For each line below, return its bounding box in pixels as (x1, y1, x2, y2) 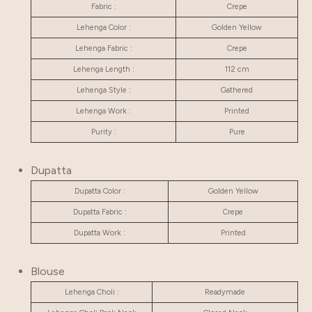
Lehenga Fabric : (75, 44, 132, 53)
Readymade (205, 288, 245, 297)
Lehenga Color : (76, 23, 131, 32)
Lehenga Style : (76, 86, 131, 95)
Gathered (221, 86, 253, 95)
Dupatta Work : (74, 228, 125, 237)
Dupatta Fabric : (72, 208, 127, 217)
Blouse (31, 265, 65, 278)
